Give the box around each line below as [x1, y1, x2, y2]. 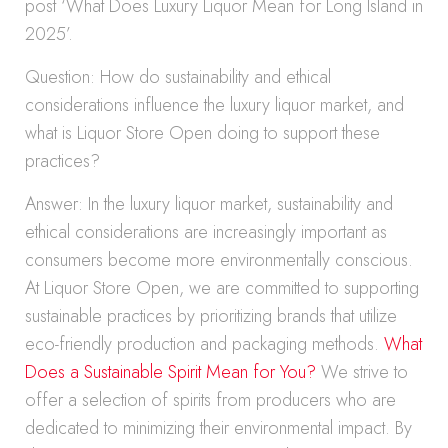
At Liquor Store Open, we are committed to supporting [25, 275, 419, 301]
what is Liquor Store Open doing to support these [25, 120, 380, 146]
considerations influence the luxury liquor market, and [25, 92, 404, 118]
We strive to [316, 359, 408, 385]
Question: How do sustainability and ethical [25, 64, 331, 90]
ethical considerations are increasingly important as [25, 219, 387, 245]
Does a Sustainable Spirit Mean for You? [25, 359, 316, 385]
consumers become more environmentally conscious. [25, 247, 413, 273]
